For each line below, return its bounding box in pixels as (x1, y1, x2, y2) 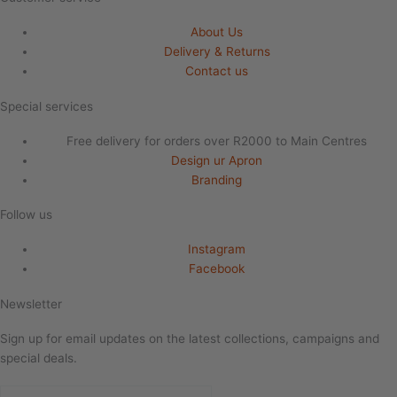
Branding (191, 172, 243, 187)
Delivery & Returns (163, 44, 270, 59)
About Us (191, 25, 244, 40)
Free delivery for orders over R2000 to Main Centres (66, 133, 368, 148)
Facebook (189, 261, 245, 276)
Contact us (185, 64, 249, 79)
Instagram (188, 242, 246, 257)
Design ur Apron (171, 152, 263, 167)
